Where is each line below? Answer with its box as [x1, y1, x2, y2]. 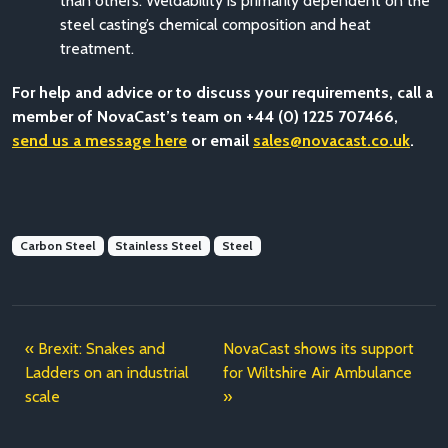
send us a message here [12, 131, 187, 150]
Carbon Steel [19, 238, 96, 253]
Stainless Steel [115, 238, 203, 253]
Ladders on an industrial [25, 363, 189, 382]
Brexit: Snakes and [38, 339, 165, 358]
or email [187, 131, 253, 150]
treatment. [60, 39, 134, 58]
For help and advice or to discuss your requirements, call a [12, 83, 433, 102]
